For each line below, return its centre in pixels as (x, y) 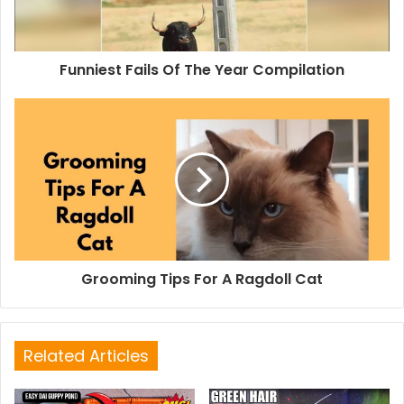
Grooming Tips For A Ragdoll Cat (202, 279)
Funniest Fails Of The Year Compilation (202, 69)
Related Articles (86, 355)
